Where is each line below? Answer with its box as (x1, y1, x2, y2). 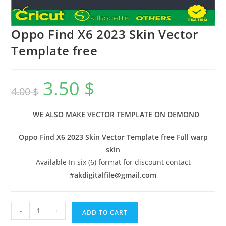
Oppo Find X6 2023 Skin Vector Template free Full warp (18, 132, 208, 142)
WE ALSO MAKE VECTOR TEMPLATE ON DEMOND (33, 109, 199, 119)
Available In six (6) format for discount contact (35, 157, 191, 167)
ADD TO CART (82, 208, 128, 217)
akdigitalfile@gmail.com (74, 169, 156, 180)
